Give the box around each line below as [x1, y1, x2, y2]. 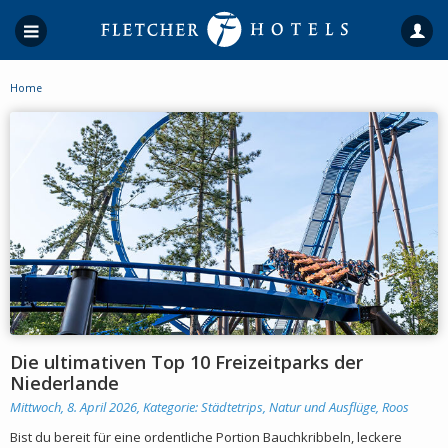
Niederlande [10, 370, 119, 395]
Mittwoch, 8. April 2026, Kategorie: [10, 397, 201, 416]
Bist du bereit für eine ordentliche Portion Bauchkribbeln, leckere [10, 427, 402, 446]
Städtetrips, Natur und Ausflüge [201, 397, 376, 416]
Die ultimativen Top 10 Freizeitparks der [10, 349, 363, 374]
